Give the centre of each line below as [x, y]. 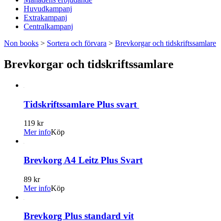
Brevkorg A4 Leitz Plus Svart [83, 160]
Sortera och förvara [77, 43]
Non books [21, 43]
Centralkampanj [48, 26]
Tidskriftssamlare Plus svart [81, 104]
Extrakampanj [45, 18]
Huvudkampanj [48, 9]
